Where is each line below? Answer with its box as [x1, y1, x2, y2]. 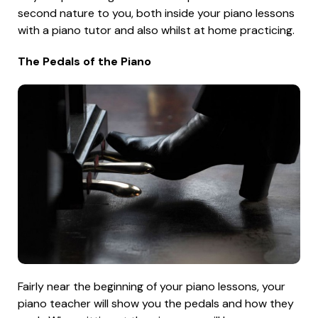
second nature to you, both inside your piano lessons [18, 5, 295, 21]
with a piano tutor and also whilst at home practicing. [18, 22, 295, 38]
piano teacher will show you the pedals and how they [18, 296, 294, 312]
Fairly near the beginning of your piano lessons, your [18, 279, 285, 295]
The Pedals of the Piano [18, 53, 151, 69]
